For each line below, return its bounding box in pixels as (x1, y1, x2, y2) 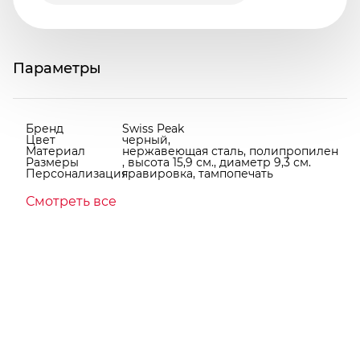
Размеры (26, 154, 79, 170)
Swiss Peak (122, 121, 184, 136)
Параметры (13, 59, 101, 77)
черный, (122, 132, 170, 147)
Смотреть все (26, 193, 117, 209)
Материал (26, 143, 85, 158)
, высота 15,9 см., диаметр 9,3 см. (122, 154, 311, 170)
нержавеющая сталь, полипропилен (122, 143, 338, 158)
